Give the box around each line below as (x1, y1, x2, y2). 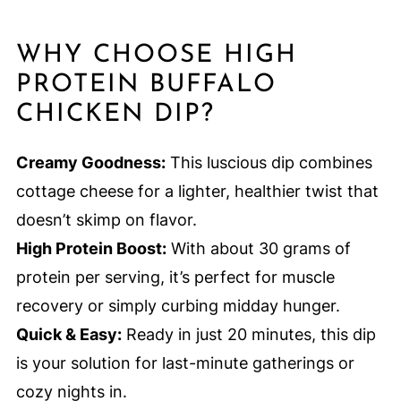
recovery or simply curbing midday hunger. (15, 296, 340, 316)
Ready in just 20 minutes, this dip (121, 325, 376, 345)
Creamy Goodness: (15, 153, 166, 173)
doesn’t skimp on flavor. (15, 210, 197, 230)
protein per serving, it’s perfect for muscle (15, 268, 335, 287)
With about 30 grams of (166, 239, 351, 259)
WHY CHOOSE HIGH (15, 43, 297, 69)
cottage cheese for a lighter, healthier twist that (15, 182, 379, 201)
